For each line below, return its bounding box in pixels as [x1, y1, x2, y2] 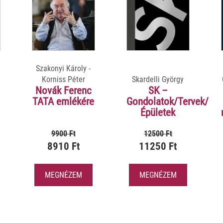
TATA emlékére [32, 95, 95, 108]
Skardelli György [132, 74, 184, 84]
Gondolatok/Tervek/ [126, 95, 209, 108]
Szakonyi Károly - [36, 63, 91, 73]
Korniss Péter [41, 74, 85, 84]
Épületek [140, 106, 176, 118]
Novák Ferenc [35, 84, 92, 97]
